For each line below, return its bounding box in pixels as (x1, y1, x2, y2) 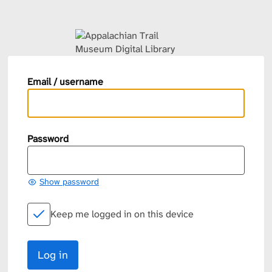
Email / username (27, 75, 103, 88)
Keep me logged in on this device (50, 208, 194, 220)
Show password (39, 176, 99, 187)
